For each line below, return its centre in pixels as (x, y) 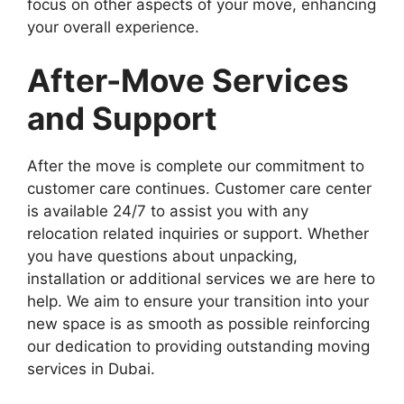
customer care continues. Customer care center (199, 189)
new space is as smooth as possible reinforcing (198, 324)
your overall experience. (113, 27)
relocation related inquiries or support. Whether (198, 234)
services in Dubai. (91, 369)
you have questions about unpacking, (162, 257)
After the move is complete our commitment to (196, 166)
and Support (122, 119)
